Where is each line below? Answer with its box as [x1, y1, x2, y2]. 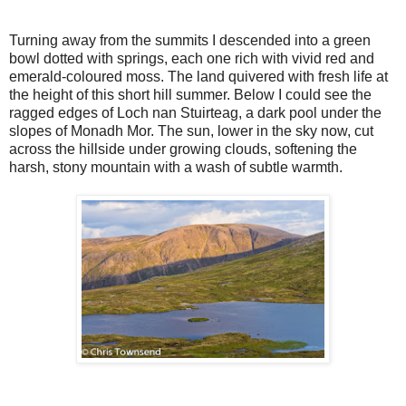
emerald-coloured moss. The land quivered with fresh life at [9, 68, 388, 84]
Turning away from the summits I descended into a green [9, 32, 371, 48]
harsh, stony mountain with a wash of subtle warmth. [9, 159, 343, 175]
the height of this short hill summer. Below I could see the [9, 86, 372, 102]
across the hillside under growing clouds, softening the [9, 140, 357, 157]
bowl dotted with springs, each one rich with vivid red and [9, 50, 374, 66]
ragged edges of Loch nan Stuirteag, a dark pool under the [9, 104, 382, 121]
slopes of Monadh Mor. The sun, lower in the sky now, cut [9, 122, 373, 139]
